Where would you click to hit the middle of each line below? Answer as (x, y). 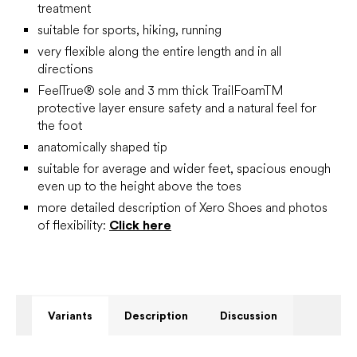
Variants (70, 316)
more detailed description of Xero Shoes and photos (182, 208)
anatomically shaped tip (102, 147)
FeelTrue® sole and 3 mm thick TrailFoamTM (161, 90)
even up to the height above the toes (139, 186)
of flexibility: (73, 225)
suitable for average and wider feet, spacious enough (184, 169)
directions (65, 69)
